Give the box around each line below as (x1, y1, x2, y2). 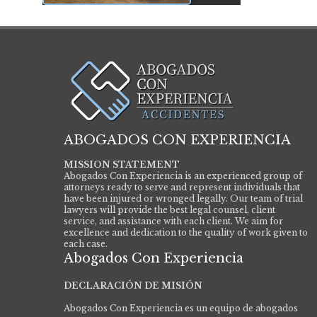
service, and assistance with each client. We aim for (64, 215, 283, 226)
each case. (64, 238, 108, 249)
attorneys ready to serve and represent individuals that (64, 181, 300, 192)
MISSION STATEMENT (64, 158, 180, 170)
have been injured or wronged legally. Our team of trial (64, 192, 303, 204)
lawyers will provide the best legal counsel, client (64, 204, 275, 215)
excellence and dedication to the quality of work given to (64, 226, 308, 238)
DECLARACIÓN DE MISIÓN (64, 279, 202, 291)
